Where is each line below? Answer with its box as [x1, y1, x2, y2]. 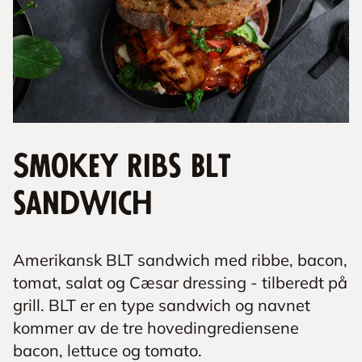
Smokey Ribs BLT [13, 152, 231, 183]
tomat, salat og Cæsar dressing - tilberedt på [13, 272, 347, 293]
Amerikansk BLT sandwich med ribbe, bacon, [13, 250, 347, 270]
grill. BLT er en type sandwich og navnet [13, 295, 310, 315]
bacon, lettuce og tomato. [13, 340, 202, 360]
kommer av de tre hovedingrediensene [13, 318, 299, 338]
